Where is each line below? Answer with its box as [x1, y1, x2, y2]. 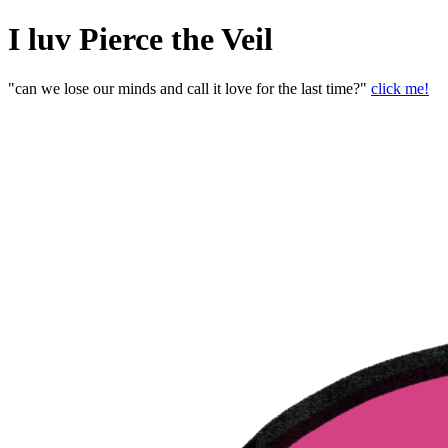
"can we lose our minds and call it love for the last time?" [8, 79, 371, 97]
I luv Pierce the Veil [8, 21, 273, 58]
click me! [371, 79, 429, 97]
